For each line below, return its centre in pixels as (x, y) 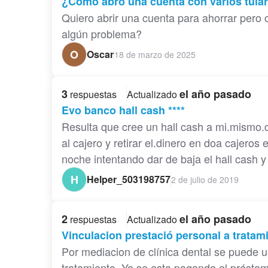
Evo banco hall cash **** (123, 110)
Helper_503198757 (129, 179)
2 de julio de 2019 (205, 179)
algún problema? (102, 34)
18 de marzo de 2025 (155, 54)
